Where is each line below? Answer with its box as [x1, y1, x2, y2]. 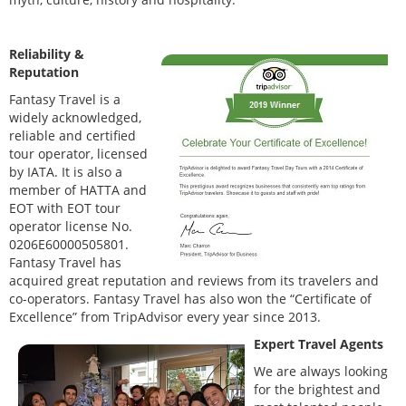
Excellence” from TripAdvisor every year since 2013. [9, 308, 321, 326]
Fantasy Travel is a [9, 91, 121, 109]
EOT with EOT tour [9, 199, 121, 217]
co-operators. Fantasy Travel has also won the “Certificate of [9, 290, 372, 308]
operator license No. [9, 217, 132, 236]
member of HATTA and [9, 181, 147, 199]
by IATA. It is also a [9, 163, 122, 181]
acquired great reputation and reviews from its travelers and [9, 272, 379, 290]
